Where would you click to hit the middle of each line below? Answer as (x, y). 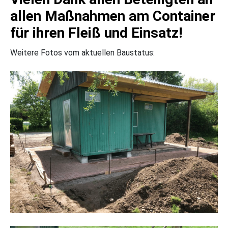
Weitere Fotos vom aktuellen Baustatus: (82, 52)
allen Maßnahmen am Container (113, 16)
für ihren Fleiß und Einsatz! (96, 33)
